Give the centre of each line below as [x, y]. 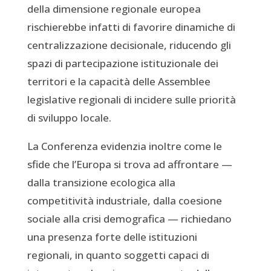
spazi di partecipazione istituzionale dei [122, 63]
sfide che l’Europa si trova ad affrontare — [129, 164]
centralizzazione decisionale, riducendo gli [129, 45]
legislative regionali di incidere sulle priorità [131, 99]
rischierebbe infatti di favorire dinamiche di [131, 27]
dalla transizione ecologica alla [101, 182]
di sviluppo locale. [69, 117]
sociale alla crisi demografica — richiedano [129, 218]
